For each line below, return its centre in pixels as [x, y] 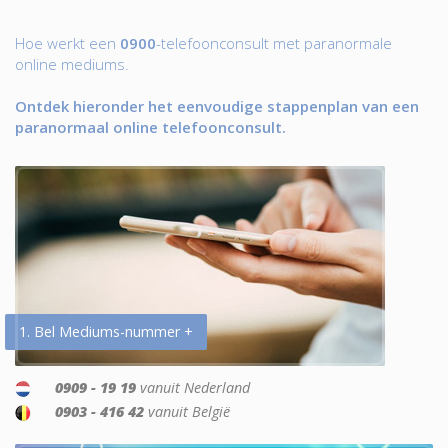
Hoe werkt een [67, 43]
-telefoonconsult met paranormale [274, 43]
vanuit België [187, 411]
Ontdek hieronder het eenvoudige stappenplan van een [217, 106]
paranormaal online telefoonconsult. [150, 127]
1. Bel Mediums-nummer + [106, 331]
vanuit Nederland [193, 387]
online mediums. [72, 64]
